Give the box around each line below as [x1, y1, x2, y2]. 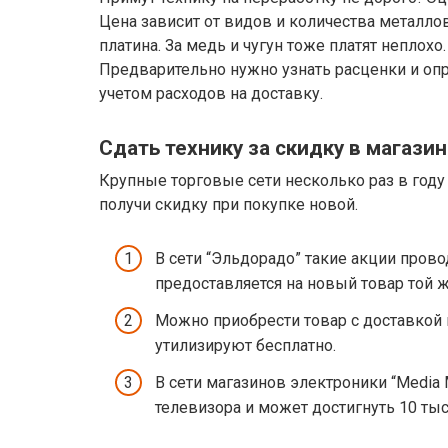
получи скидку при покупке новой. [99, 195, 358, 215]
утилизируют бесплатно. [155, 335, 336, 355]
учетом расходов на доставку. [99, 83, 323, 103]
